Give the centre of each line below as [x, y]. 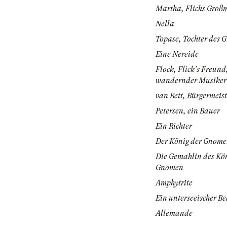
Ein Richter [174, 126]
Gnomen [169, 168]
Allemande [174, 214]
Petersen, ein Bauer [188, 111]
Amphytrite [174, 183]
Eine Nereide [177, 54]
